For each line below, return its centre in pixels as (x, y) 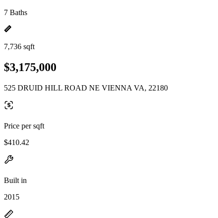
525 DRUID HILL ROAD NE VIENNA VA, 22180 (86, 88)
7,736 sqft (19, 46)
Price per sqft (24, 126)
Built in (15, 180)
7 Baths (16, 12)
